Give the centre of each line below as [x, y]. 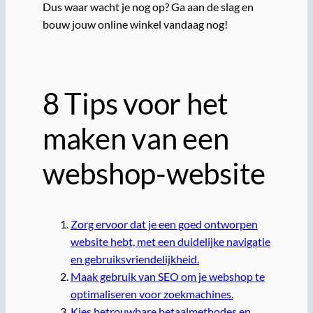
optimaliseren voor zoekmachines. [152, 294]
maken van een [136, 139]
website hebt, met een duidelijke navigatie [170, 242]
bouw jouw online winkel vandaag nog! [135, 24]
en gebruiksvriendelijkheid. [134, 259]
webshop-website [154, 174]
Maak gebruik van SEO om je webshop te [167, 277]
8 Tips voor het [136, 104]
